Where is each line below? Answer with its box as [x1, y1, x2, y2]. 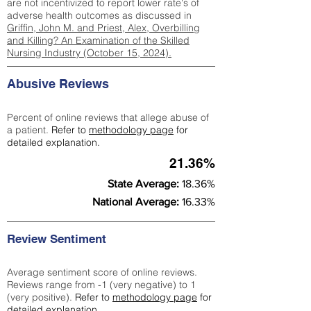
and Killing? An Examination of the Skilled [7, 34, 190, 47]
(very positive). [7, 291, 75, 303]
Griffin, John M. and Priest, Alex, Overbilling [7, 22, 200, 34]
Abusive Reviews [7, 76, 109, 91]
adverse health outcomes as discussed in [7, 9, 192, 22]
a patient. [7, 124, 51, 136]
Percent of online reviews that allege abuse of [7, 111, 209, 124]
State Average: [108, 178, 182, 190]
